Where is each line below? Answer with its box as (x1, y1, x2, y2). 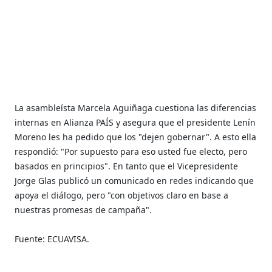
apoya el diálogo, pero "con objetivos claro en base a (15, 189, 229, 201)
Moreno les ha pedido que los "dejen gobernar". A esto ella (15, 131, 257, 143)
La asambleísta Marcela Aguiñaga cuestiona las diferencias (15, 102, 257, 114)
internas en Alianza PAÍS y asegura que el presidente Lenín (15, 117, 256, 128)
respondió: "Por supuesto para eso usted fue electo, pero (15, 146, 248, 157)
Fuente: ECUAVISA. (15, 233, 90, 245)
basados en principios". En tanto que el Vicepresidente (15, 160, 239, 172)
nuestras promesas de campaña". (15, 204, 152, 216)
